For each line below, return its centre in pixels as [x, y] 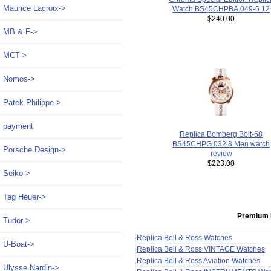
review [221, 153]
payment [18, 126]
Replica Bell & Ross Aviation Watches [199, 260]
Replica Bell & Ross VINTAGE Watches [201, 249]
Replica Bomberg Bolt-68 [221, 134]
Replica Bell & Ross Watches [185, 237]
